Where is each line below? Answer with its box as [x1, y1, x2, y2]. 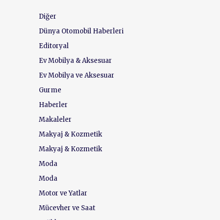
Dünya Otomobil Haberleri [38, 27, 124, 36]
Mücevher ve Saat [38, 204, 95, 213]
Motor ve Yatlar [38, 189, 87, 198]
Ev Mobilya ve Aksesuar [38, 71, 114, 80]
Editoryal [38, 42, 69, 51]
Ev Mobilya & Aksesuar [38, 56, 112, 65]
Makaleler [38, 115, 72, 124]
